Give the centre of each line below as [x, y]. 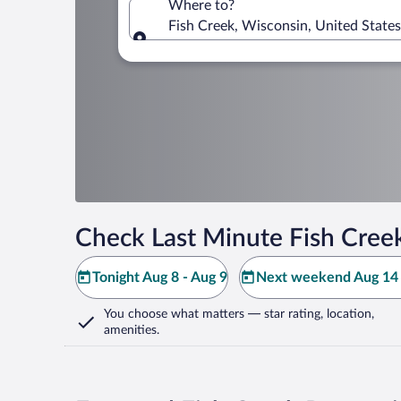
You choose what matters [174, 314]
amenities [130, 330]
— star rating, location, [309, 314]
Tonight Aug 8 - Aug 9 [160, 277]
